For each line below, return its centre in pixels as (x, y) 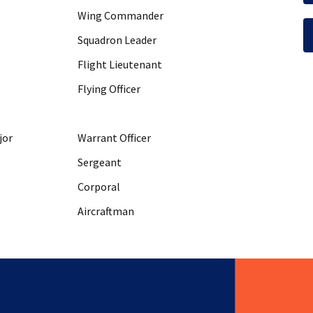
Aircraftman (106, 211)
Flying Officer (109, 89)
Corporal (99, 187)
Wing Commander (121, 15)
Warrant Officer (114, 138)
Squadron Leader (117, 40)
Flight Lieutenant (120, 64)
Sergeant (100, 162)
